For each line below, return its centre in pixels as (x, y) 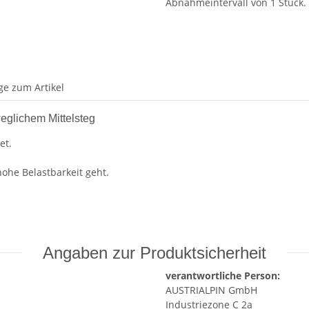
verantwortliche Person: (223, 275)
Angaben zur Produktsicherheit (154, 252)
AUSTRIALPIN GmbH (211, 290)
